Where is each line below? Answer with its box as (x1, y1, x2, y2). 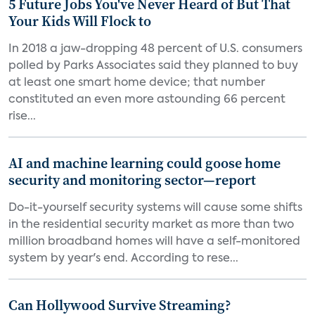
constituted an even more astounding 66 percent (8, 94, 285, 105)
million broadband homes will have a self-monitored (8, 236, 300, 247)
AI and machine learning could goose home (8, 153, 281, 173)
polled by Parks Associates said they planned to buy (8, 60, 298, 72)
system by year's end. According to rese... (8, 253, 238, 264)
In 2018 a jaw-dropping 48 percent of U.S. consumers (8, 44, 302, 55)
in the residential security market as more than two (8, 219, 294, 231)
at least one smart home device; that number (8, 77, 265, 89)
